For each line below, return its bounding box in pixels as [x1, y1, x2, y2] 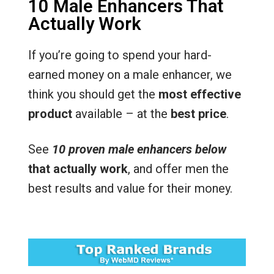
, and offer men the [127, 161, 229, 176]
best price [170, 106, 226, 121]
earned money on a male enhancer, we [28, 67, 232, 82]
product [28, 106, 72, 121]
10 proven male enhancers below [51, 141, 226, 157]
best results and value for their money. [28, 180, 232, 196]
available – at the [72, 106, 171, 121]
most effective [158, 86, 241, 102]
